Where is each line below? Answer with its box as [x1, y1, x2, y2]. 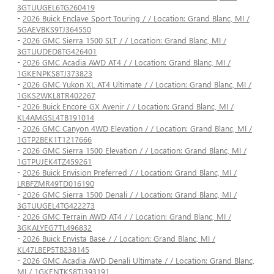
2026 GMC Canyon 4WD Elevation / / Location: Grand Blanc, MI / [23, 123, 252, 134]
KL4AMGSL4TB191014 [17, 112, 94, 123]
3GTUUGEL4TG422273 [17, 200, 95, 211]
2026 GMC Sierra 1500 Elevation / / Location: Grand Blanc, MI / [23, 145, 246, 156]
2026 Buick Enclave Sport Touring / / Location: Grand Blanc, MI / [23, 13, 250, 24]
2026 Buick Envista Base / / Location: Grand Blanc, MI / [23, 233, 215, 244]
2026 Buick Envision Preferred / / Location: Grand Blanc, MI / [23, 167, 237, 178]
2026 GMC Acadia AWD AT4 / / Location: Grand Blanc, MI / [23, 57, 231, 68]
